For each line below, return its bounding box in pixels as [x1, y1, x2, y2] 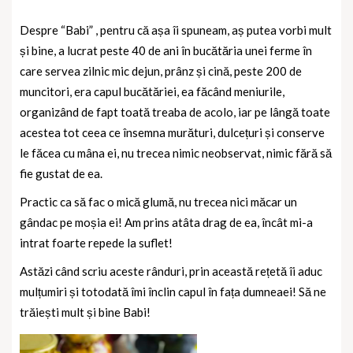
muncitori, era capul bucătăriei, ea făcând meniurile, [20, 84, 284, 98]
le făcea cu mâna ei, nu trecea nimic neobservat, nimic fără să [20, 145, 332, 160]
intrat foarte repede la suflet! [20, 235, 173, 250]
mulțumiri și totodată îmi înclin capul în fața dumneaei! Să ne [20, 284, 326, 299]
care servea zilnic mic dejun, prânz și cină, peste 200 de [20, 63, 302, 78]
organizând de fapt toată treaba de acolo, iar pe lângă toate [20, 104, 330, 119]
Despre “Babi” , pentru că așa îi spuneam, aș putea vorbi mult [20, 22, 332, 37]
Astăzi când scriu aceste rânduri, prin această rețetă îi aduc [20, 263, 322, 278]
